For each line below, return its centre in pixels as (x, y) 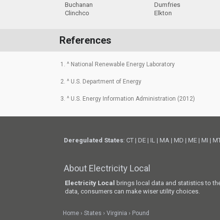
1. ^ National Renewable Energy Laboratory (117, 64)
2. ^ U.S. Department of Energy (101, 81)
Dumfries (167, 5)
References (85, 41)
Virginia (117, 213)
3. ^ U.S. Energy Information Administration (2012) (127, 98)
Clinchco (77, 13)
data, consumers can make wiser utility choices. (133, 192)
